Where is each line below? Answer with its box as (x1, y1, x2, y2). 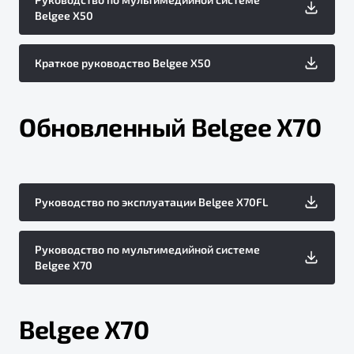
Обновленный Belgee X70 (19, 111, 321, 141)
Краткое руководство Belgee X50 (35, 55, 211, 70)
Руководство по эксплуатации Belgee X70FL (35, 194, 268, 209)
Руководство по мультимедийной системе (35, 242, 260, 256)
